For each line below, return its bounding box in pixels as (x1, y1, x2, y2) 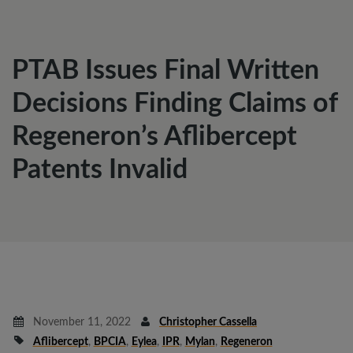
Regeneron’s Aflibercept (12, 124, 297, 150)
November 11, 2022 (29, 317, 131, 328)
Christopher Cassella (159, 317, 257, 328)
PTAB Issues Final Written (12, 58, 319, 84)
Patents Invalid (12, 157, 188, 184)
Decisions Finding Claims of (12, 91, 337, 117)
